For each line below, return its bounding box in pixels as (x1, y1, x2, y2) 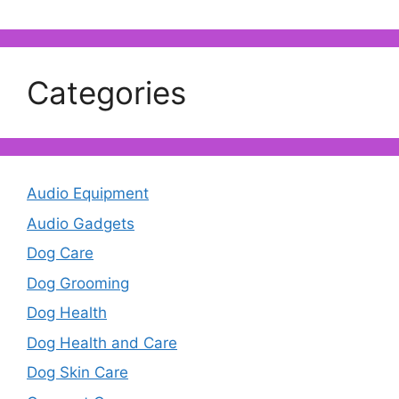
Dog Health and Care (27, 333, 177, 352)
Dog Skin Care (27, 363, 128, 382)
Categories (27, 74, 186, 112)
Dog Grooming (27, 273, 129, 292)
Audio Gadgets (27, 214, 134, 232)
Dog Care (27, 244, 94, 263)
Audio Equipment (27, 184, 149, 203)
